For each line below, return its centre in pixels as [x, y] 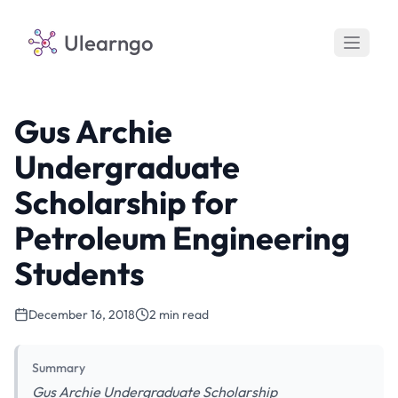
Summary [59, 368]
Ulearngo [109, 43]
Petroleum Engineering [182, 238]
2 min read [179, 314]
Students [79, 273]
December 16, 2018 [82, 314]
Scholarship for [126, 202]
